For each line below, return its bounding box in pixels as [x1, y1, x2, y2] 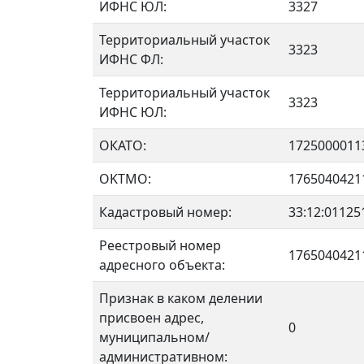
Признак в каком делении [99, 289, 262, 307]
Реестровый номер [99, 236, 221, 254]
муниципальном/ [99, 328, 210, 346]
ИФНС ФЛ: [99, 50, 163, 68]
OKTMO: [99, 170, 151, 188]
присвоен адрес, [99, 309, 204, 327]
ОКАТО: [99, 136, 146, 154]
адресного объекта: [99, 256, 225, 274]
